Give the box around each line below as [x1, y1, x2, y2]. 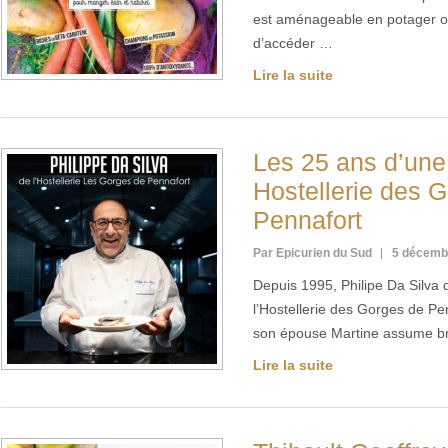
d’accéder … [253, 35, 333, 51]
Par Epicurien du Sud [253, 246, 372, 260]
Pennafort [253, 206, 362, 234]
